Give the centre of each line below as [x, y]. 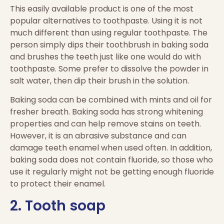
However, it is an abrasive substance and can [98, 136]
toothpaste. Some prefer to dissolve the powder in [109, 68]
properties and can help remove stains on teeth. [105, 124]
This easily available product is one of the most [102, 8]
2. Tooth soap [58, 205]
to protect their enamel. [58, 184]
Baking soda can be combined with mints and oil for [111, 100]
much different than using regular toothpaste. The [109, 32]
